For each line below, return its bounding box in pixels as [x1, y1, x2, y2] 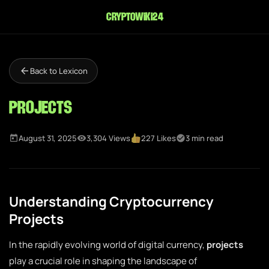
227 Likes [141, 133, 177, 144]
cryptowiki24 [106, 8, 163, 25]
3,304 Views [86, 133, 130, 144]
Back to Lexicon [30, 65, 88, 76]
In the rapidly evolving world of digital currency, [9, 238, 207, 251]
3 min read [186, 133, 224, 144]
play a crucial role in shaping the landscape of [9, 255, 197, 267]
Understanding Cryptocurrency [9, 192, 214, 211]
